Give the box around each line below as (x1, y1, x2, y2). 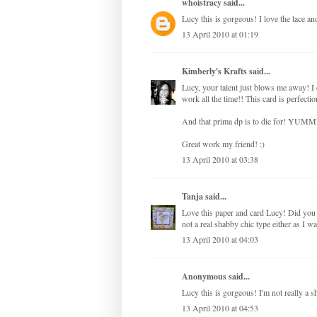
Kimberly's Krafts (182, 65, 247, 78)
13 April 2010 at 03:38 (182, 154, 258, 166)
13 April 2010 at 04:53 (182, 302, 258, 314)
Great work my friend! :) (182, 138, 265, 150)
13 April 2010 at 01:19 (182, 28, 258, 40)
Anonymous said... (182, 270, 250, 283)
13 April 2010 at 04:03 (182, 234, 258, 246)
